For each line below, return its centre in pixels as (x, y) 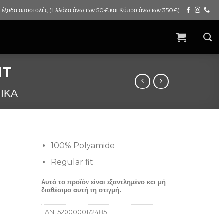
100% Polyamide (83, 145)
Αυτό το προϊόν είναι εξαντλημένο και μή (103, 182)
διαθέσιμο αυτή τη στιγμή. (81, 190)
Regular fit (72, 162)
